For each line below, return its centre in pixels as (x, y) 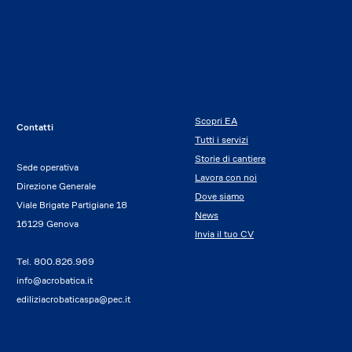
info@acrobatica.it (55, 280)
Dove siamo (219, 196)
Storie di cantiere (230, 158)
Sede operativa (48, 167)
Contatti (35, 127)
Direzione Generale (57, 186)
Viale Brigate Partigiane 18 (72, 205)
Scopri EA (216, 121)
